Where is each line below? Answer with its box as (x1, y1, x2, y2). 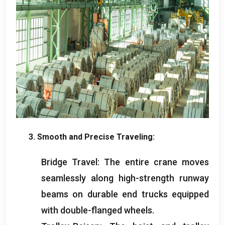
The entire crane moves (104, 156, 209, 167)
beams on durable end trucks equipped (41, 188, 209, 199)
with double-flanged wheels (41, 204, 152, 215)
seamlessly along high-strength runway (41, 172, 209, 183)
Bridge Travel (41, 156, 98, 167)
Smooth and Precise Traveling (37, 132, 153, 142)
